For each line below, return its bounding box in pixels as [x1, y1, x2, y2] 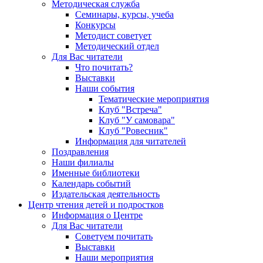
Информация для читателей [75, 136, 186, 146]
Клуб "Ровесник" [99, 125, 168, 136]
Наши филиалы [52, 157, 114, 167]
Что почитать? [75, 62, 133, 72]
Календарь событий [52, 178, 131, 188]
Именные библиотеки [52, 167, 140, 178]
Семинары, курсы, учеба [75, 9, 174, 19]
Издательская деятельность [52, 188, 160, 199]
